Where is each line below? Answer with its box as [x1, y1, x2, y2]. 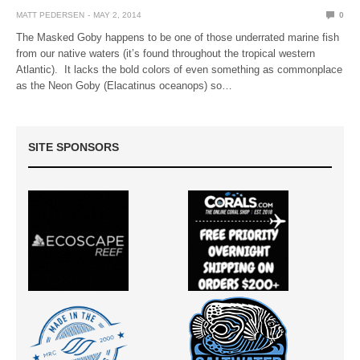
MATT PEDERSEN [16, 10, 84, 19]
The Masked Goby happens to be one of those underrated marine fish [16, 31, 340, 43]
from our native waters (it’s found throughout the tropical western [16, 47, 316, 59]
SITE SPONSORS [28, 140, 119, 153]
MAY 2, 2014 [93, 10, 141, 19]
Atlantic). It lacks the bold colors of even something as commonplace [16, 63, 343, 76]
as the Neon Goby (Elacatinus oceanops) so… [16, 79, 233, 92]
